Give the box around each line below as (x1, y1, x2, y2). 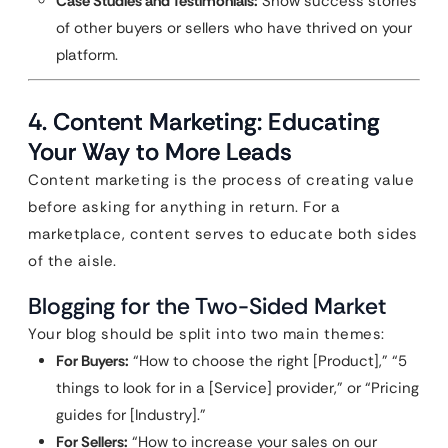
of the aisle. (28, 251, 117, 271)
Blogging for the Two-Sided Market (28, 291, 386, 321)
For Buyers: (56, 351, 129, 371)
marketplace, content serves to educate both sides (28, 224, 418, 244)
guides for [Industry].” (56, 405, 206, 425)
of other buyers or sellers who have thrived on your (56, 18, 412, 38)
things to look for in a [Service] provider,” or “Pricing (56, 378, 419, 398)
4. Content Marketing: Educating (28, 106, 380, 137)
